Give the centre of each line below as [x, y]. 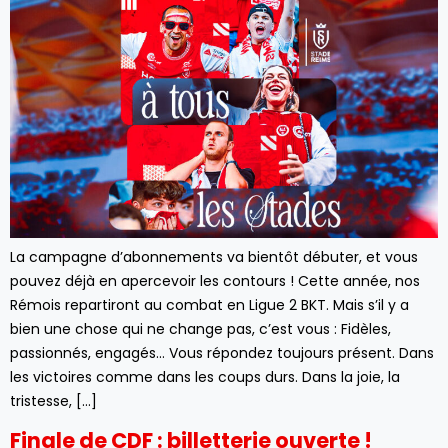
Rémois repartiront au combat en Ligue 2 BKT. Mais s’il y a [209, 305]
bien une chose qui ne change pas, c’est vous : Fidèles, [200, 329]
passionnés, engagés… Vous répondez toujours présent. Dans [222, 353]
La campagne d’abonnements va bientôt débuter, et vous [214, 257]
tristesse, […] [53, 401]
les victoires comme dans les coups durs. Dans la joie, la [205, 377]
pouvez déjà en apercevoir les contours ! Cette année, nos [215, 281]
